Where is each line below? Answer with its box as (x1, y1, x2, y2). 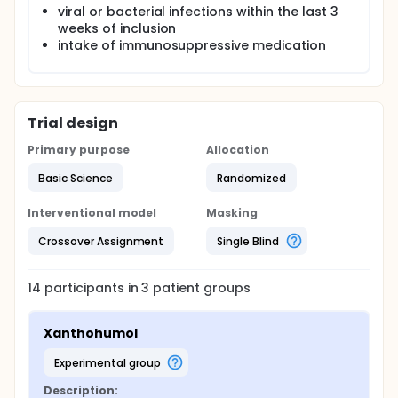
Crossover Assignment (38, 233, 164, 249)
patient (149, 279, 201, 297)
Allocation (206, 142, 269, 157)
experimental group (59, 354, 161, 370)
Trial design (28, 113, 118, 133)
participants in (44, 279, 142, 297)
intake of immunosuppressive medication (58, 36, 326, 54)
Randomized (217, 170, 286, 186)
